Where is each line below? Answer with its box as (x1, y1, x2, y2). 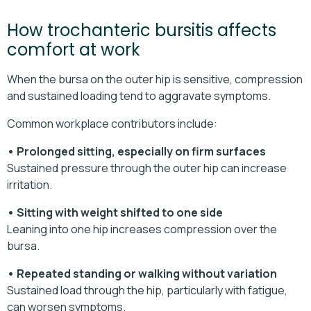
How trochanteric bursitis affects (7, 19, 276, 42)
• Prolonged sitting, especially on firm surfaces (7, 144, 266, 160)
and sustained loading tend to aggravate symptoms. (7, 88, 271, 104)
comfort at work (7, 38, 140, 62)
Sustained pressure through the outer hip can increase (7, 160, 287, 176)
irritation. (7, 177, 52, 193)
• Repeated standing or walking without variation (7, 266, 277, 282)
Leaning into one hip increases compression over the (7, 221, 277, 237)
